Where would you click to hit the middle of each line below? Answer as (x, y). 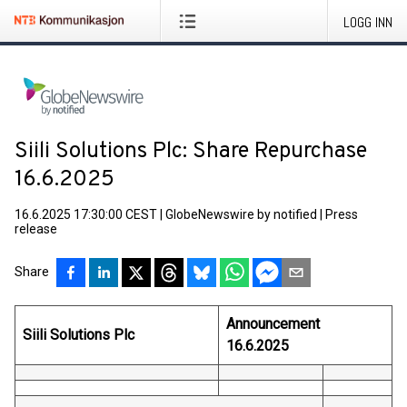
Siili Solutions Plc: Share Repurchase (191, 152)
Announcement (275, 324)
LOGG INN (368, 22)
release (36, 229)
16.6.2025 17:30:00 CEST (86, 214)
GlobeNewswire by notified (241, 214)
